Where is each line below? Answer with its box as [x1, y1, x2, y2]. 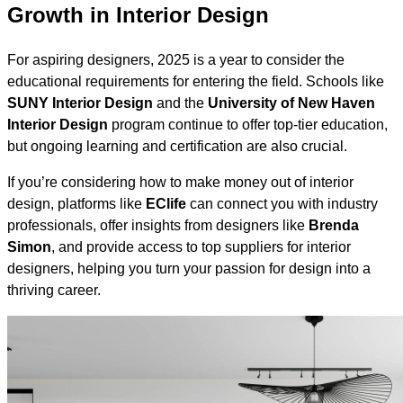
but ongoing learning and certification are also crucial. [7, 139, 347, 155]
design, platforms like [7, 196, 146, 212]
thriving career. [7, 282, 101, 299]
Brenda [309, 218, 359, 234]
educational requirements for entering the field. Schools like [7, 74, 384, 90]
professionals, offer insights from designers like [7, 218, 309, 234]
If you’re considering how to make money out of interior [7, 175, 354, 191]
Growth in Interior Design [7, 3, 269, 28]
